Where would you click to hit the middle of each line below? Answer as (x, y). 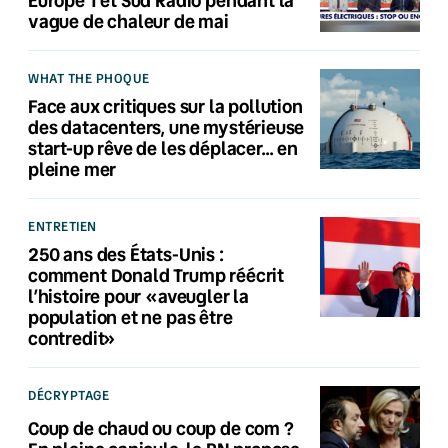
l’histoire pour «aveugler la (138, 295)
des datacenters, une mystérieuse (166, 126)
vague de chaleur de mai (128, 20)
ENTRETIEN (62, 225)
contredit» (72, 337)
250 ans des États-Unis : (126, 253)
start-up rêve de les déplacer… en (163, 147)
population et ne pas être (130, 316)
